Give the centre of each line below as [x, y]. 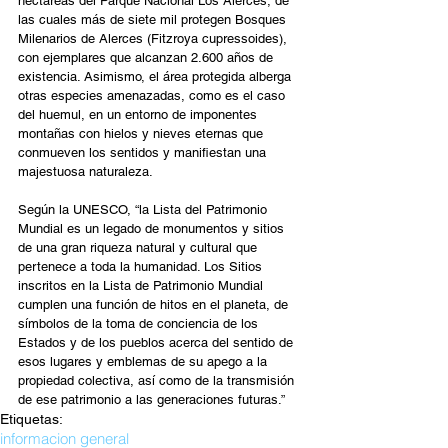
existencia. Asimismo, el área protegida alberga [156, 77]
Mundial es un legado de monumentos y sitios [153, 229]
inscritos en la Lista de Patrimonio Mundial [142, 286]
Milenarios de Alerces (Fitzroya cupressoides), [154, 39]
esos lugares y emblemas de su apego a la [144, 362]
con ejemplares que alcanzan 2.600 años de [147, 58]
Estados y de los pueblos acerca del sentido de [157, 343]
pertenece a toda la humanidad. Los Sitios [142, 267]
